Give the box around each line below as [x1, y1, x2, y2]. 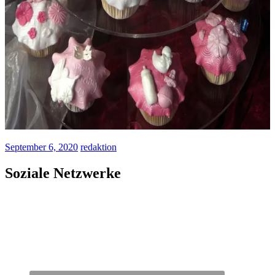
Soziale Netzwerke [5, 165, 121, 182]
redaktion [80, 142, 117, 153]
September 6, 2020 [5, 142, 78, 153]
